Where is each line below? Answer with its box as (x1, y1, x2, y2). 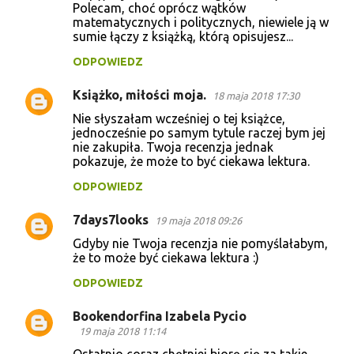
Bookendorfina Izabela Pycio (73, 308, 247, 323)
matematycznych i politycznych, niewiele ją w (73, 14, 329, 29)
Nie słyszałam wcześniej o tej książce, (73, 111, 285, 126)
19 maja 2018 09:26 (155, 214, 242, 226)
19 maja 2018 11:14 (79, 325, 166, 337)
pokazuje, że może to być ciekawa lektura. (73, 153, 310, 168)
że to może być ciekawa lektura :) (73, 250, 259, 265)
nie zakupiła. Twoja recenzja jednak (73, 139, 273, 154)
